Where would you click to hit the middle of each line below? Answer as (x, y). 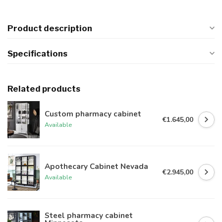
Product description (50, 28)
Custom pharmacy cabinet (93, 114)
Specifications (37, 54)
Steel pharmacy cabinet (89, 215)
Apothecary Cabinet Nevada (96, 166)
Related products (44, 89)
